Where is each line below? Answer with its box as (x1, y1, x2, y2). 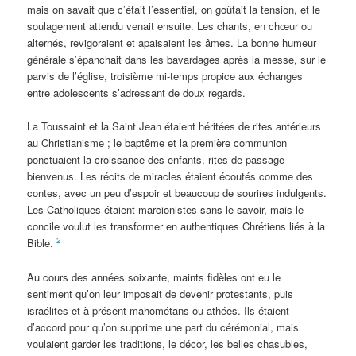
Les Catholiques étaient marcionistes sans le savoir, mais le (27, 202, 304, 218)
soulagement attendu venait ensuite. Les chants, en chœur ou (27, 18, 313, 34)
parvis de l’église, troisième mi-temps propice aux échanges (27, 68, 304, 84)
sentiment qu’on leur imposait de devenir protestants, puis (27, 285, 294, 301)
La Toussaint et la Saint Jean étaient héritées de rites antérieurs (27, 118, 322, 134)
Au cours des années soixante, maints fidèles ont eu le (27, 269, 281, 284)
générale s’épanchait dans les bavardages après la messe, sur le (27, 52, 327, 68)
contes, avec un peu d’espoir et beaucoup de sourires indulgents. (27, 185, 327, 201)
